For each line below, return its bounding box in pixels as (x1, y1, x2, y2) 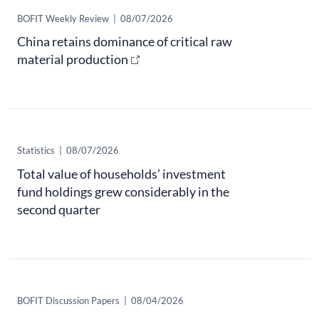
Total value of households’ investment (17, 165, 226, 182)
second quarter (17, 201, 100, 217)
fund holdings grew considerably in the (17, 183, 229, 199)
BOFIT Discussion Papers (17, 294, 120, 306)
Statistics (17, 145, 55, 157)
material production (17, 51, 128, 68)
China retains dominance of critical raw (17, 33, 232, 50)
